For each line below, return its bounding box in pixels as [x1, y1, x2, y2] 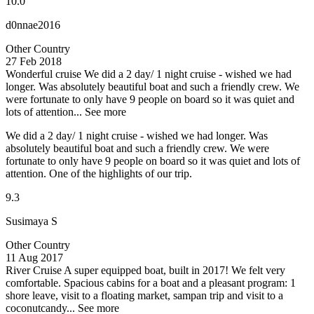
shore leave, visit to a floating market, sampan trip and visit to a [6, 289, 283, 302]
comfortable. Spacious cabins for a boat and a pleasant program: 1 [6, 277, 296, 289]
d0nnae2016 [6, 19, 60, 32]
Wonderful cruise [6, 68, 81, 81]
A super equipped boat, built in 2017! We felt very [64, 264, 285, 277]
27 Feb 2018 [6, 55, 62, 68]
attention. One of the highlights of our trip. [6, 168, 192, 180]
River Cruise [6, 264, 62, 277]
